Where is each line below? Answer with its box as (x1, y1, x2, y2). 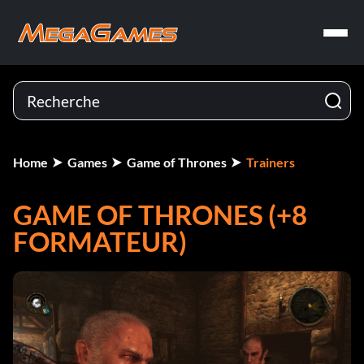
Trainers (246, 154, 295, 170)
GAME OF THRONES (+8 (13, 198, 307, 231)
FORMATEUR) (13, 225, 187, 258)
